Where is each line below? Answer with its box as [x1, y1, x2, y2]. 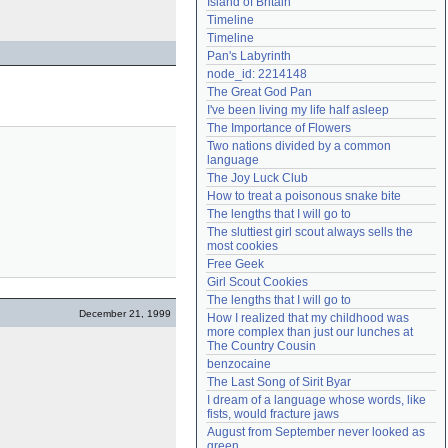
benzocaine [207, 357, 271, 371]
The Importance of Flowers [207, 121, 351, 135]
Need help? [214, 9, 272, 21]
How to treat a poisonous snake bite [207, 189, 401, 203]
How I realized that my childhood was [207, 311, 409, 325]
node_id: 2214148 [207, 67, 307, 81]
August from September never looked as [207, 425, 425, 439]
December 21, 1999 [79, 308, 171, 319]
